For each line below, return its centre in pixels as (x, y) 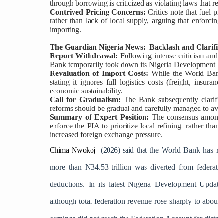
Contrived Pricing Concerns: (98, 12)
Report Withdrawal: (84, 56)
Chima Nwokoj (73, 150)
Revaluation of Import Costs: (99, 73)
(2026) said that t (123, 150)
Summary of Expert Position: (100, 117)
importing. (66, 30)
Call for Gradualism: (85, 100)
